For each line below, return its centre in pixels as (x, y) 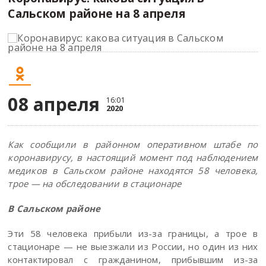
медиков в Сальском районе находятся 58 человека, (133, 170)
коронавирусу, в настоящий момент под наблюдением (133, 157)
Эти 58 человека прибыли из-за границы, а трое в (133, 233)
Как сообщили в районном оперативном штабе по (133, 144)
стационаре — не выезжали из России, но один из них (133, 246)
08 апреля (54, 104)
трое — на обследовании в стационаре (95, 183)
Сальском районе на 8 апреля (96, 13)
